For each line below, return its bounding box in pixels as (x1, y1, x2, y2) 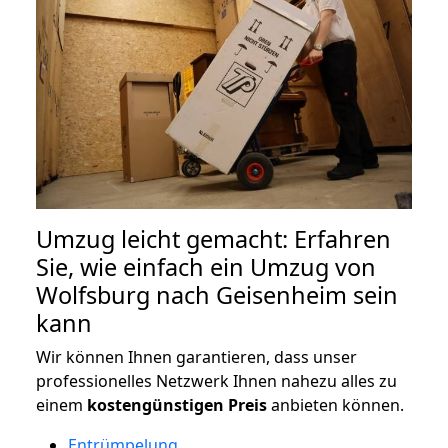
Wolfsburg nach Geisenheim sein (36, 278, 398, 311)
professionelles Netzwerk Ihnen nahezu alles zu (36, 369, 397, 392)
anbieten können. (267, 393, 404, 416)
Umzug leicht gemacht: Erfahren (36, 222, 391, 255)
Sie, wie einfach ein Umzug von (36, 250, 376, 283)
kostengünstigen (87, 393, 224, 416)
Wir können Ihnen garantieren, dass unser (36, 345, 357, 368)
